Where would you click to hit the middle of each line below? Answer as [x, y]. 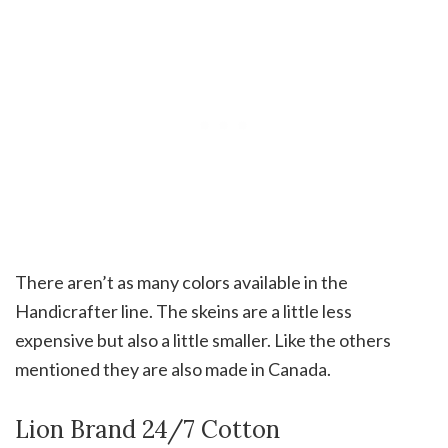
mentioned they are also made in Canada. [173, 368]
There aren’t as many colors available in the [181, 281]
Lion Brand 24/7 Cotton [147, 429]
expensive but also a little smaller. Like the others [203, 339]
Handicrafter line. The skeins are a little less [183, 310]
